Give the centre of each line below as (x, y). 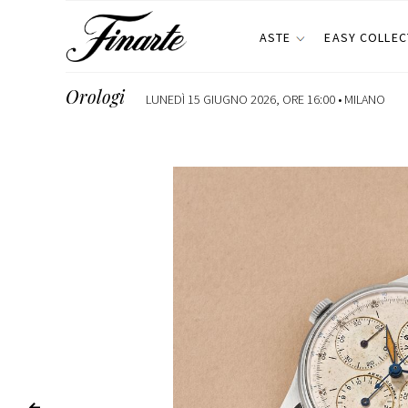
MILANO (365, 99)
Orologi (95, 96)
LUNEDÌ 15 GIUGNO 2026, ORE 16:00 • (245, 99)
